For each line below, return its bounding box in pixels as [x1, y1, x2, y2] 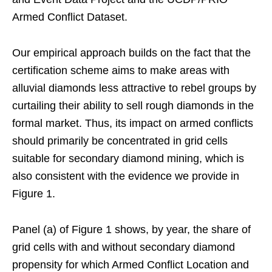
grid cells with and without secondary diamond [12, 240, 235, 253]
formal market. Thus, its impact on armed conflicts [12, 117, 253, 129]
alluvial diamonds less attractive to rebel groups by [12, 81, 256, 94]
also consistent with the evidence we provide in [12, 169, 239, 182]
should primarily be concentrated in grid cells [12, 134, 228, 147]
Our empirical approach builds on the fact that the [12, 46, 251, 59]
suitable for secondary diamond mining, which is [12, 152, 244, 165]
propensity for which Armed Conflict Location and [12, 258, 249, 271]
